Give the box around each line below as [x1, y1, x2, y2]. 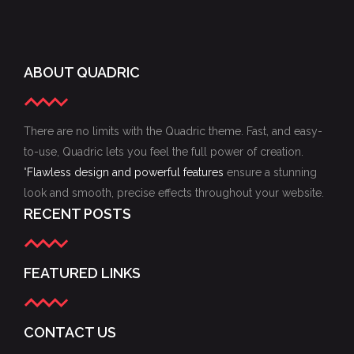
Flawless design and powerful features [27, 166, 227, 179]
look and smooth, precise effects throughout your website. [24, 186, 324, 199]
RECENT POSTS [24, 205, 131, 222]
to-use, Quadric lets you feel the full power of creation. [24, 145, 303, 158]
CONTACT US [24, 324, 116, 341]
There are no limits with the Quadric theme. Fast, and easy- [24, 125, 322, 137]
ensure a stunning [227, 166, 317, 179]
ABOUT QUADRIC [24, 64, 140, 81]
